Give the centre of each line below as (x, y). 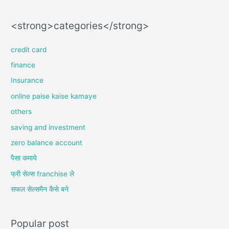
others (21, 112)
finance (23, 65)
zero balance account (47, 143)
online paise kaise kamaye (54, 96)
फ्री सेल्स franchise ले (43, 174)
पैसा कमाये (24, 158)
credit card (29, 49)
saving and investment (48, 127)
